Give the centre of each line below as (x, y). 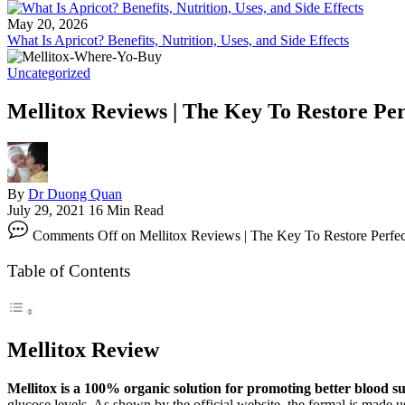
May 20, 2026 (47, 24)
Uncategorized (49, 72)
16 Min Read (126, 210)
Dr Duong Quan (75, 193)
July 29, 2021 (48, 210)
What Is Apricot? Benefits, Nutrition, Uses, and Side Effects (178, 40)
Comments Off (75, 235)
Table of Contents (69, 270)
